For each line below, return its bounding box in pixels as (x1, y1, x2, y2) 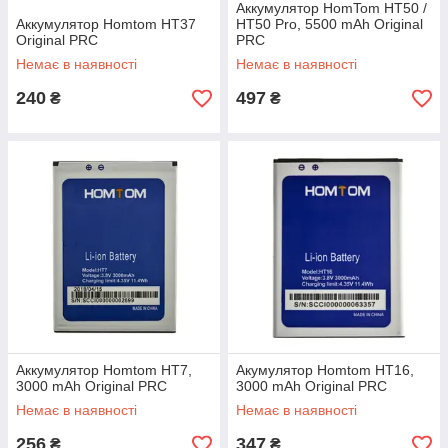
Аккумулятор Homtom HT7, (16, 362, 192, 378)
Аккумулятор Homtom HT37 (16, 16, 196, 32)
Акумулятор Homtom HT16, (236, 362, 414, 378)
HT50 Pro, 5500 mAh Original (236, 16, 423, 32)
